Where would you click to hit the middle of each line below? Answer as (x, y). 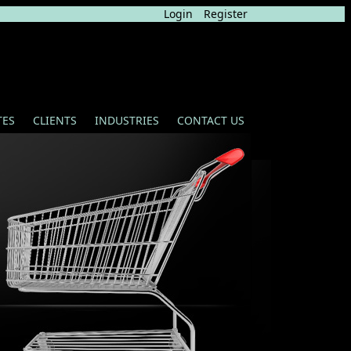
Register (226, 14)
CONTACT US (211, 120)
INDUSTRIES (127, 120)
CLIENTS (55, 120)
